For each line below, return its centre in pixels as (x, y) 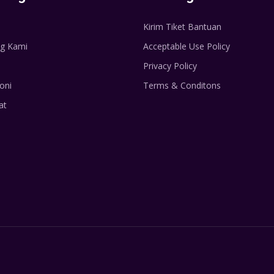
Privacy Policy (170, 66)
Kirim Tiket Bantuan (182, 27)
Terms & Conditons (182, 86)
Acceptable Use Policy (187, 46)
